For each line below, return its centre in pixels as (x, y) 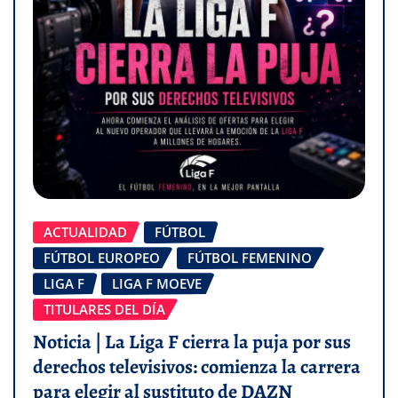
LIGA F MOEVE (157, 284)
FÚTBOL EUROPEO (102, 258)
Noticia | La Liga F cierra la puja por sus (192, 342)
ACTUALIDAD (85, 232)
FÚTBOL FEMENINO (250, 258)
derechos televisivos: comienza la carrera (197, 366)
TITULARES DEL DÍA (104, 310)
